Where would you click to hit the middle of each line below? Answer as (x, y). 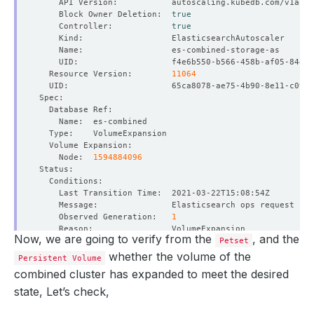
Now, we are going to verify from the (115, 239)
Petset (234, 240)
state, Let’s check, (62, 292)
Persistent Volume (60, 258)
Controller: (105, 26)
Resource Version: (105, 74)
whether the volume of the (178, 257)
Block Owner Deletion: (105, 14)
